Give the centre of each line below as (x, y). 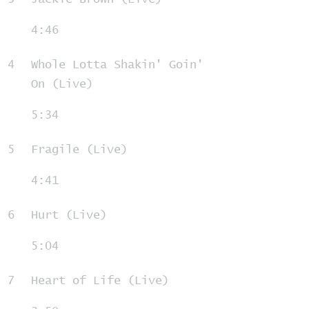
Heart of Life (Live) (100, 281)
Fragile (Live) (79, 150)
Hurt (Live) (69, 216)
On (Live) (62, 84)
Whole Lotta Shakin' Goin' (117, 65)
